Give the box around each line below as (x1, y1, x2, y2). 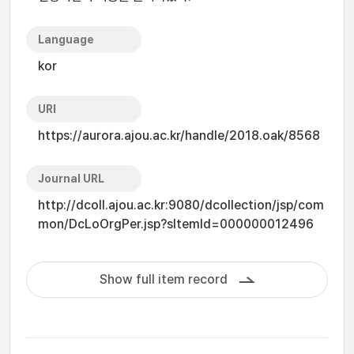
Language (38, 33, 94, 46)
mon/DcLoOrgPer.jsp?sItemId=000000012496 (38, 217, 314, 232)
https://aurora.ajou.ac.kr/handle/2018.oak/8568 (38, 128, 320, 143)
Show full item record (99, 272, 228, 287)
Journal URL (38, 172, 104, 185)
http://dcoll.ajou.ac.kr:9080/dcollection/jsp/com (38, 198, 324, 213)
